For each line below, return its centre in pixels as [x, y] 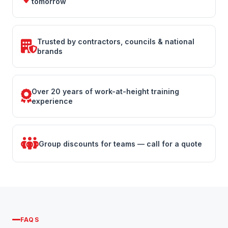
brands [50, 51]
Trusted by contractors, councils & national [116, 41]
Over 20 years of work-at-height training [105, 91]
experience [52, 101]
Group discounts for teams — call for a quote [120, 144]
